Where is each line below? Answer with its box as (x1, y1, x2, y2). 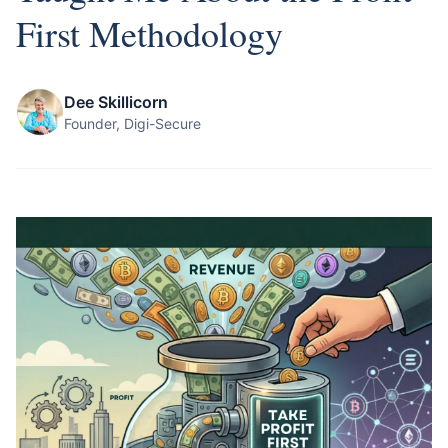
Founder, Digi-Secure (64, 115, 201, 132)
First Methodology (16, 9, 283, 57)
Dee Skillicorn (64, 92, 168, 112)
